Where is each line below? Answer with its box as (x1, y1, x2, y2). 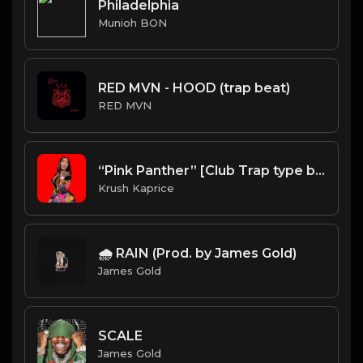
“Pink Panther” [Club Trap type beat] (315, 162, 325, 178)
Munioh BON (98, 15, 167, 29)
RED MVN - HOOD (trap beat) (98, 79, 290, 96)
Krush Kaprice (98, 181, 174, 194)
